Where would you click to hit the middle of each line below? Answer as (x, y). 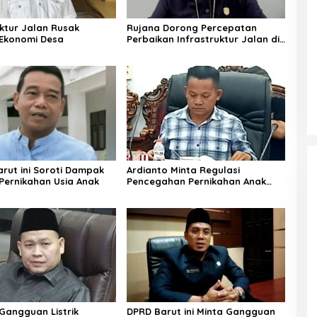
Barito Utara (156, 51)
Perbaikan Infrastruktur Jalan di (203, 39)
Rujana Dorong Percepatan (191, 28)
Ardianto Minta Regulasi (183, 169)
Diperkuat (149, 192)
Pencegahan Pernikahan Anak (196, 181)
